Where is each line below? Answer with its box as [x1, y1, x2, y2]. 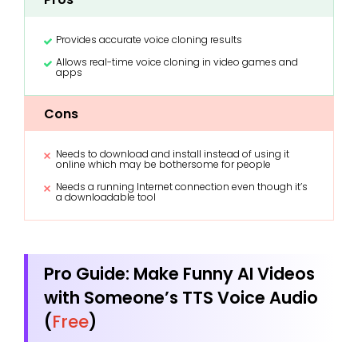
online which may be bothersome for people [56, 157, 271, 171]
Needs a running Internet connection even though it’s [56, 179, 308, 193]
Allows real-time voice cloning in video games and [56, 54, 298, 69]
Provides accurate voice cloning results [56, 32, 242, 46]
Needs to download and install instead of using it [56, 146, 289, 161]
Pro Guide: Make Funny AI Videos [44, 261, 315, 285]
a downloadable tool [56, 189, 156, 204]
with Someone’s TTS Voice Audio [44, 285, 318, 309]
